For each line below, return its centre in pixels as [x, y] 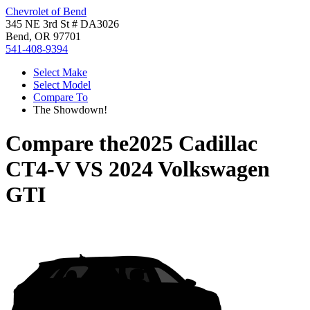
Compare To [61, 97]
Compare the [67, 144]
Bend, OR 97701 [43, 36]
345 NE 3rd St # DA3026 [62, 24]
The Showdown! [70, 110]
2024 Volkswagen [189, 169]
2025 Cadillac [193, 144]
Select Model [62, 85]
